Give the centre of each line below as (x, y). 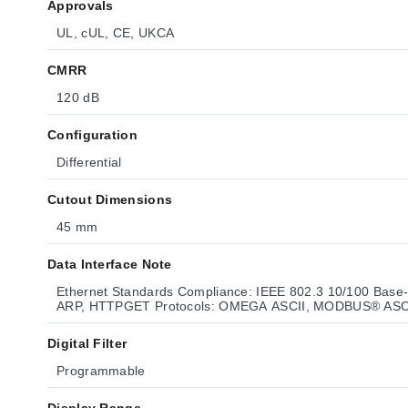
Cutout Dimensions (110, 199)
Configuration (92, 135)
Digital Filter (87, 343)
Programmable (101, 371)
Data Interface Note (110, 264)
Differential (89, 162)
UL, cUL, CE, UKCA (116, 33)
